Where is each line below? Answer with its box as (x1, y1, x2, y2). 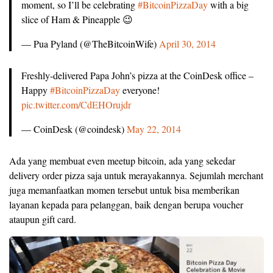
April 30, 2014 (159, 37, 216, 51)
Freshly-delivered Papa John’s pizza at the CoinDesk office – (21, 69, 253, 82)
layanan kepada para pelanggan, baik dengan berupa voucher (9, 198, 243, 211)
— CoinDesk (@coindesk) (21, 122, 127, 136)
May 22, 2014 (127, 122, 181, 136)
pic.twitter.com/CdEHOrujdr (21, 98, 131, 112)
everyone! (120, 83, 160, 97)
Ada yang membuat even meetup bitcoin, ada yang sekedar (9, 154, 235, 168)
